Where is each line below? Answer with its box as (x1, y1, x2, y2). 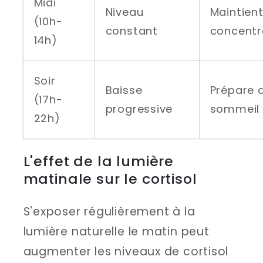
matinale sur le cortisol (23, 169, 197, 189)
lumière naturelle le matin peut (23, 224, 210, 240)
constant (105, 23, 158, 39)
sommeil (210, 102, 260, 117)
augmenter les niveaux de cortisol (23, 244, 229, 260)
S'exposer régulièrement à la (23, 204, 195, 220)
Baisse (105, 83, 143, 98)
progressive (105, 102, 173, 117)
